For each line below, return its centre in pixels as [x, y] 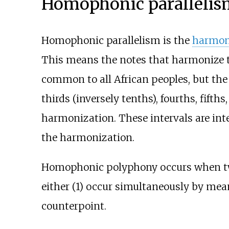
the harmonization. [88, 138]
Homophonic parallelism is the [117, 41]
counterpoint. [74, 206]
